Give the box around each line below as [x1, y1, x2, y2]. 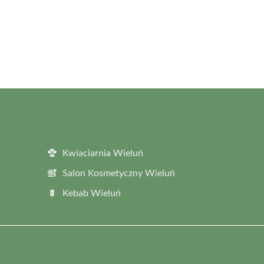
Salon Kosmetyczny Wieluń [62, 168, 175, 178]
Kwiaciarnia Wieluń [62, 148, 143, 158]
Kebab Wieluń [62, 188, 121, 198]
